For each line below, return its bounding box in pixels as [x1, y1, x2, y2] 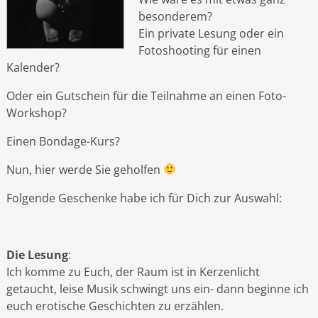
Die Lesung [6, 246, 68, 263]
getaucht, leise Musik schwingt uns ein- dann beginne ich [6, 280, 309, 297]
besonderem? [138, 8, 212, 24]
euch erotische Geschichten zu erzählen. [6, 297, 224, 314]
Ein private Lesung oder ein [138, 25, 284, 41]
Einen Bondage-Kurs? [6, 133, 120, 149]
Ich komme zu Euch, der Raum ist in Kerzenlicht [6, 263, 260, 280]
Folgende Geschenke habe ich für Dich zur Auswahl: [6, 190, 282, 206]
